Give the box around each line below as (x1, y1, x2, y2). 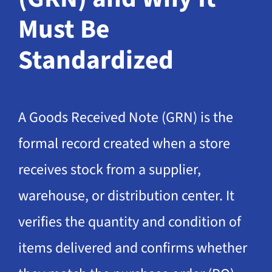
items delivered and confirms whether (18, 237, 247, 259)
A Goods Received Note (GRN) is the (18, 107, 233, 129)
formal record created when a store (18, 133, 230, 155)
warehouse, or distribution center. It (18, 185, 234, 207)
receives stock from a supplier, (18, 159, 201, 181)
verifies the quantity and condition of (18, 211, 241, 233)
